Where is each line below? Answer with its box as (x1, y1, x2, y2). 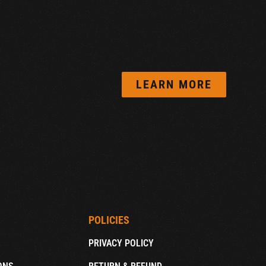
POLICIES (88, 214, 129, 227)
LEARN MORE (136, 78, 213, 92)
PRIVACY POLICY (88, 237, 154, 249)
